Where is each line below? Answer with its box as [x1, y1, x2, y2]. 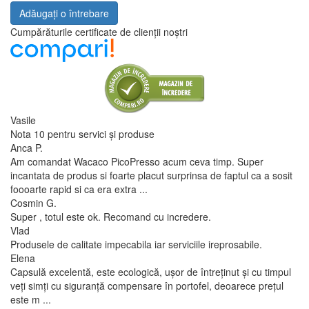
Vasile [10, 112, 36, 127]
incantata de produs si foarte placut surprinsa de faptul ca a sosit [10, 168, 292, 182]
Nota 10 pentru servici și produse [10, 126, 154, 141]
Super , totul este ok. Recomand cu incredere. [10, 209, 211, 223]
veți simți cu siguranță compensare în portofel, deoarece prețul [10, 278, 283, 292]
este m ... [10, 292, 51, 306]
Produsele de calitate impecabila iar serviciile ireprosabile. [10, 237, 262, 251]
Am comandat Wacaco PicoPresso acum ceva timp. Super [10, 154, 263, 168]
